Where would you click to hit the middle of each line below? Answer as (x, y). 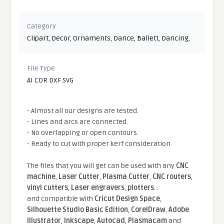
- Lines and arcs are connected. (78, 121)
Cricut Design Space (127, 198)
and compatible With (61, 198)
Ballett (148, 38)
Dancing (175, 38)
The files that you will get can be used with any (102, 165)
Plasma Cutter (126, 176)
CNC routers (172, 176)
